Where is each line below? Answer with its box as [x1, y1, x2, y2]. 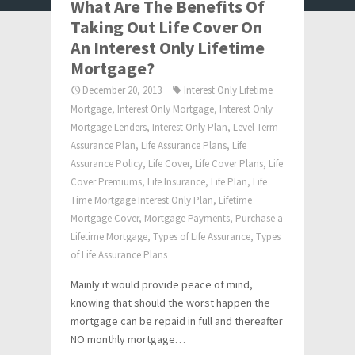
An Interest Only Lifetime [71, 36, 265, 59]
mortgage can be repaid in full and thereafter [71, 314, 283, 328]
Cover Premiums [71, 175, 142, 189]
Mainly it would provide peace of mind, [71, 277, 253, 292]
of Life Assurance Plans [71, 248, 167, 261]
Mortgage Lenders [71, 120, 147, 134]
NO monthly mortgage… [71, 332, 185, 346]
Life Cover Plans [195, 157, 263, 170]
